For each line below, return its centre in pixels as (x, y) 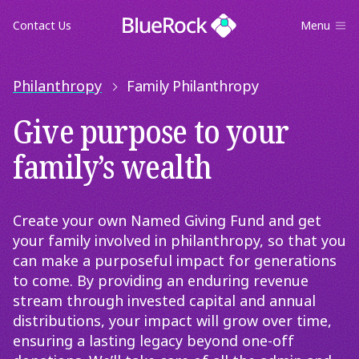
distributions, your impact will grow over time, (172, 321)
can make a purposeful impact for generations (175, 261)
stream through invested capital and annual (164, 301)
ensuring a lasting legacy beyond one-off (153, 341)
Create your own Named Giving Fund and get (167, 221)
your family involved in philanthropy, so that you (179, 241)
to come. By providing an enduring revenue (161, 281)
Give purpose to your (151, 133)
